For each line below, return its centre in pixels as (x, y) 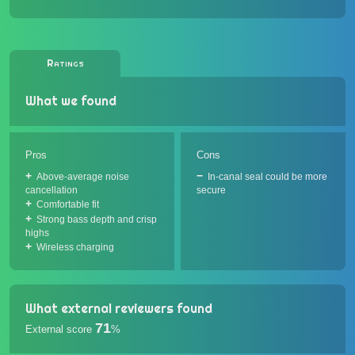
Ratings (65, 63)
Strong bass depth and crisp (97, 219)
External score (59, 329)
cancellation (52, 190)
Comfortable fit (68, 204)
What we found (71, 101)
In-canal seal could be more (267, 177)
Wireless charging (75, 247)
